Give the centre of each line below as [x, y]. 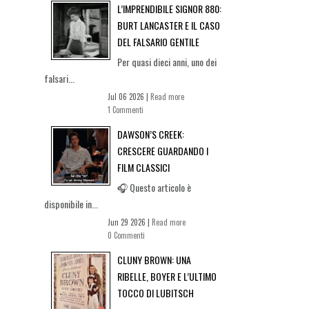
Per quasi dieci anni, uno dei [167, 61]
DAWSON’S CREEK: [151, 134]
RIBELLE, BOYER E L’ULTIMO [167, 276]
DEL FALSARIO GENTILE [158, 41]
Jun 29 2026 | [130, 222]
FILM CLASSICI [143, 167]
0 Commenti [126, 235]
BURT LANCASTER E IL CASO [169, 25]
